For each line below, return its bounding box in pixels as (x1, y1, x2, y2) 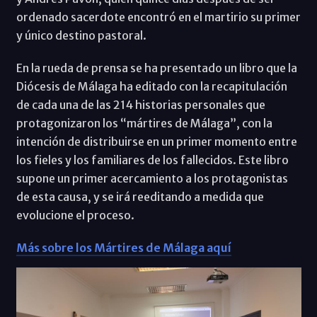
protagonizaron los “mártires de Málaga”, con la (16, 115, 272, 130)
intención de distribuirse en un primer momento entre (16, 134, 297, 149)
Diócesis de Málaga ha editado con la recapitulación (16, 79, 287, 93)
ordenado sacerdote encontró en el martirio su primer (16, 9, 301, 24)
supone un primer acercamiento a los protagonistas (16, 171, 288, 185)
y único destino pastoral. (16, 28, 146, 42)
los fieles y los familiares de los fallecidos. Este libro (16, 152, 289, 167)
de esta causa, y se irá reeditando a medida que (16, 189, 264, 204)
